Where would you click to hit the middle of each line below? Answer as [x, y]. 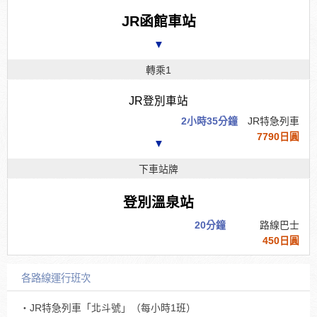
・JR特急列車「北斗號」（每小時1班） [108, 308]
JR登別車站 [158, 100]
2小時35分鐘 [209, 121]
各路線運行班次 [56, 278]
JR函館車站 [158, 21]
